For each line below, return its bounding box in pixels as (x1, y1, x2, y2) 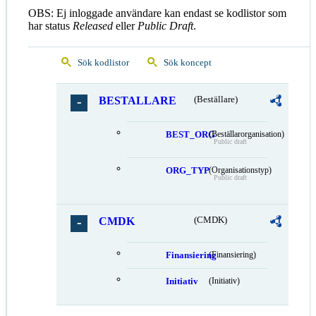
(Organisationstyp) (208, 165, 272, 174)
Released (73, 20, 113, 32)
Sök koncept (164, 58, 212, 68)
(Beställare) (193, 95, 238, 104)
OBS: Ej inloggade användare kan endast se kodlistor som (28, 7, 286, 19)
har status (28, 20, 73, 32)
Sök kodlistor (78, 58, 129, 68)
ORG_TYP (166, 165, 209, 176)
